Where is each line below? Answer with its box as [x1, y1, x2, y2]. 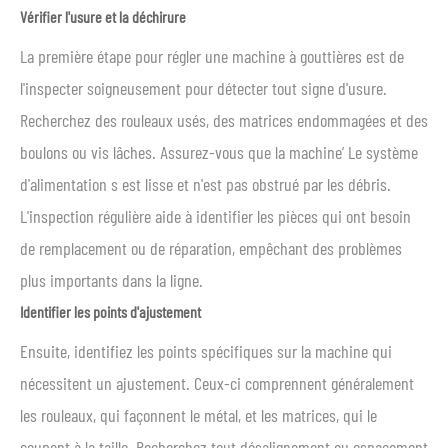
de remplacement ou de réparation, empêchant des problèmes [20, 237, 402, 259]
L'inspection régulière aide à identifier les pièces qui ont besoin [20, 205, 411, 227]
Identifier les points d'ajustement [20, 302, 201, 321]
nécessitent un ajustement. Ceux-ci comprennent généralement [20, 372, 414, 394]
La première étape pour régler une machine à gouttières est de [20, 45, 404, 67]
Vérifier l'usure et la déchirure [20, 7, 186, 26]
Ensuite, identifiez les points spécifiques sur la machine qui [20, 340, 392, 362]
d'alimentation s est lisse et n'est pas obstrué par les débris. [20, 173, 391, 195]
